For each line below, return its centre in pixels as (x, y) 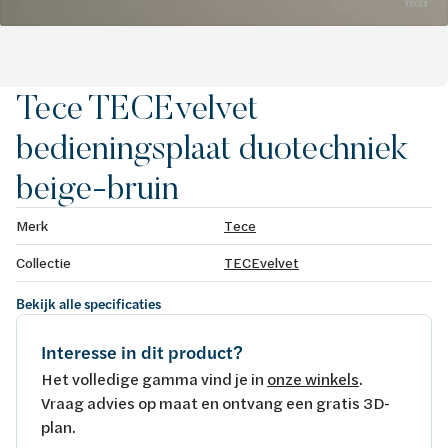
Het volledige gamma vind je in (154, 378)
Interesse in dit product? (142, 352)
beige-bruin (97, 186)
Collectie (43, 262)
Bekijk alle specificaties (88, 303)
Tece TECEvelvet (137, 106)
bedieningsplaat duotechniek (212, 146)
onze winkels (313, 378)
